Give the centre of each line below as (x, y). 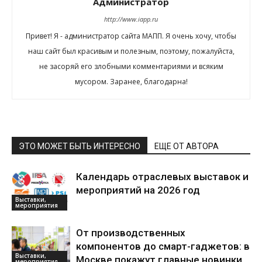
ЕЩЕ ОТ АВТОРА (187, 146)
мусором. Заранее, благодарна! (131, 82)
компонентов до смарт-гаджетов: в (163, 247)
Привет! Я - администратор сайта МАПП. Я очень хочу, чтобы (131, 36)
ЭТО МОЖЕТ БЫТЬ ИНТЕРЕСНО (80, 146)
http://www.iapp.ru (131, 19)
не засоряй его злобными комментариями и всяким (131, 67)
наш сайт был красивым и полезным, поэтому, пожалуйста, (131, 51)
